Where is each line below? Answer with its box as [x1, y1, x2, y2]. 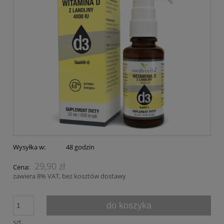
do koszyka [106, 200, 151, 210]
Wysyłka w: [13, 142, 45, 151]
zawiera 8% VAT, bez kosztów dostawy [13, 171, 126, 180]
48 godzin [65, 142, 94, 151]
